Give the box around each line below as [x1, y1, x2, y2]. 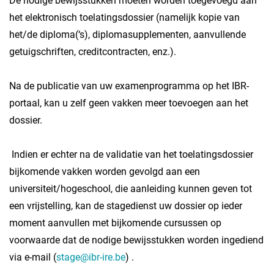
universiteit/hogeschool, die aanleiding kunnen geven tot [9, 183, 252, 194]
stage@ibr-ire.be [56, 251, 125, 263]
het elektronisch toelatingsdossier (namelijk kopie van [9, 12, 240, 23]
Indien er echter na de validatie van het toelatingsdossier [9, 149, 253, 160]
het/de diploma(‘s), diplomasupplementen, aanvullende [9, 29, 246, 40]
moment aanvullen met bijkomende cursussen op [9, 217, 221, 229]
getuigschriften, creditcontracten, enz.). [9, 46, 176, 57]
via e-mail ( [9, 251, 56, 263]
